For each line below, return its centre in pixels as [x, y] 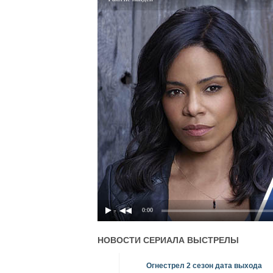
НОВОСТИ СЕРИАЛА [142, 240]
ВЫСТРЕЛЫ [213, 240]
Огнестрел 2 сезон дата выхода [204, 266]
